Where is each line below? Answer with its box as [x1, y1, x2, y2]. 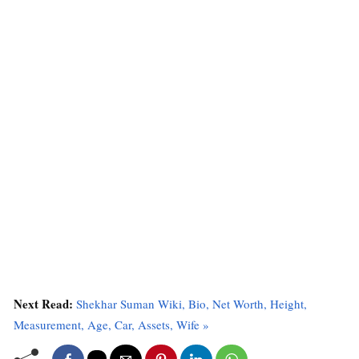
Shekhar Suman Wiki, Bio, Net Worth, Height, [76, 295, 307, 312]
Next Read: [14, 294, 76, 313]
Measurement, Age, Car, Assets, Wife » [14, 316, 209, 333]
